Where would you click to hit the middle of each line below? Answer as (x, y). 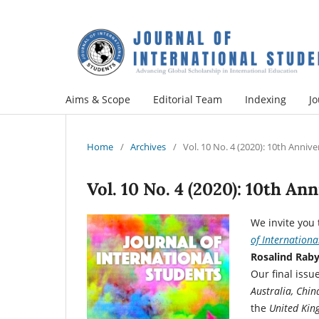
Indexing (266, 99)
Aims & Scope (98, 99)
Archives (148, 146)
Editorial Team (188, 99)
